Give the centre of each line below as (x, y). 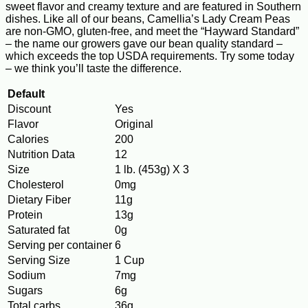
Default (26, 94)
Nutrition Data (41, 155)
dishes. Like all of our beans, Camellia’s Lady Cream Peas (148, 19)
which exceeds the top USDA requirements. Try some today (150, 56)
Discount (29, 109)
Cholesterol (36, 185)
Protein (25, 215)
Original (134, 124)
